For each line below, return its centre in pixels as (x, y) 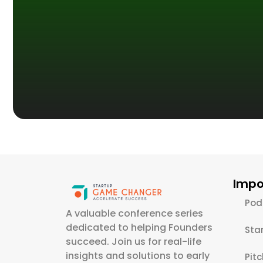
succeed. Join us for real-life (134, 241)
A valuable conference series (134, 213)
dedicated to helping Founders (139, 227)
